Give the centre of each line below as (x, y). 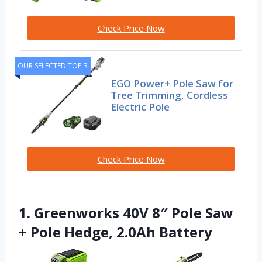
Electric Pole (140, 107)
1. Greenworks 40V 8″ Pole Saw (126, 213)
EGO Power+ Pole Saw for (172, 84)
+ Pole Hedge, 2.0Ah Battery (116, 232)
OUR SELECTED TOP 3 (53, 66)
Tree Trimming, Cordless (170, 95)
